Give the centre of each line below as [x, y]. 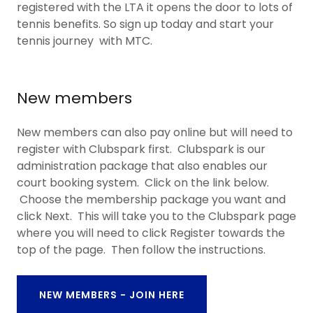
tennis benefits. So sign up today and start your [145, 24]
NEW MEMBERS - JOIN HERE [112, 294]
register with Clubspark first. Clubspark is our [141, 149]
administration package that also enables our [142, 166]
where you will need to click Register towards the [151, 233]
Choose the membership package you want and [151, 199]
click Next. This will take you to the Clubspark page [156, 216]
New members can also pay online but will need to [155, 132]
